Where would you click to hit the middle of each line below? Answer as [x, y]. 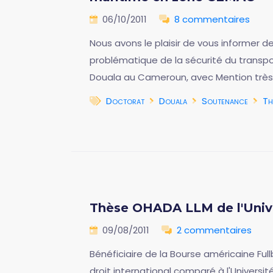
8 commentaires [212, 19]
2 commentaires [214, 230]
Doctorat [125, 101]
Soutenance [225, 101]
